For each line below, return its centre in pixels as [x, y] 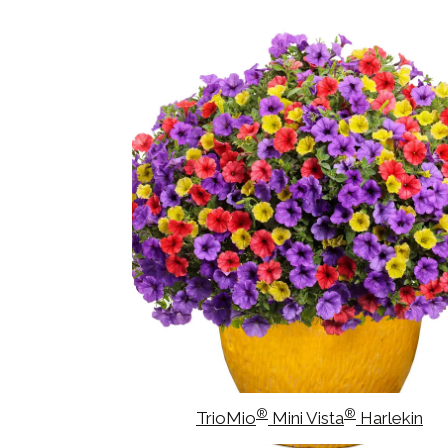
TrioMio [226, 417]
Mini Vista [306, 417]
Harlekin [389, 417]
